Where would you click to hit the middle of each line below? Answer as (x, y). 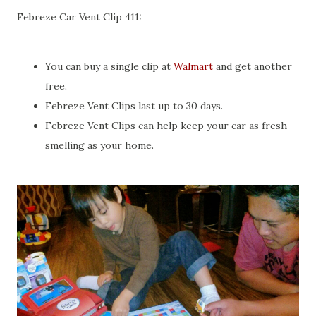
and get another (253, 66)
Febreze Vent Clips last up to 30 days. (134, 106)
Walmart (193, 66)
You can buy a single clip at (109, 66)
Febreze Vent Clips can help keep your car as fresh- (169, 126)
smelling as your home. (99, 145)
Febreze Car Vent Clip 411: (79, 17)
